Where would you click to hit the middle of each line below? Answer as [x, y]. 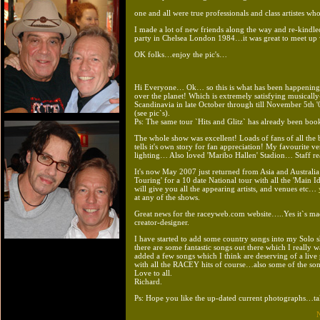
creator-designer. [162, 222]
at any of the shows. [167, 197]
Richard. [148, 281]
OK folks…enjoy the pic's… [181, 54]
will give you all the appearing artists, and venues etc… [226, 188]
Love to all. [153, 272]
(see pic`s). [152, 112]
